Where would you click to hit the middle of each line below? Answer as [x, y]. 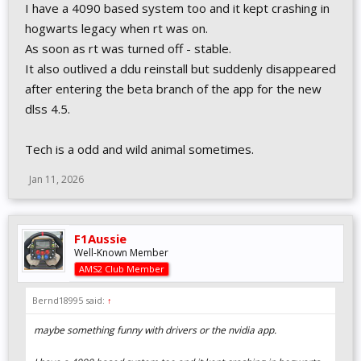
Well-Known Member [121, 253]
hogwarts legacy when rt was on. [116, 29]
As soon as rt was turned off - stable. [128, 49]
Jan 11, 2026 [56, 180]
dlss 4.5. [48, 109]
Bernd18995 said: [70, 301]
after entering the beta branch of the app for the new [173, 89]
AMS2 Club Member [122, 269]
